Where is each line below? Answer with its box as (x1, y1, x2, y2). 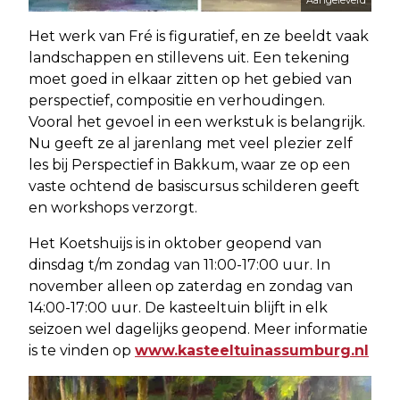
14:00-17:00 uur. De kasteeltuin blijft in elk (29, 298, 328, 316)
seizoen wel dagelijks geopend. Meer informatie (29, 320, 368, 337)
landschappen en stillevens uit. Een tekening (29, 48, 350, 66)
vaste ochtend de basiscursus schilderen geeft (29, 177, 360, 195)
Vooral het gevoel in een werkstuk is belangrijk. (29, 112, 365, 130)
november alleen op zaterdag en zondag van (29, 277, 353, 295)
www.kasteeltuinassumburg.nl (135, 341, 369, 359)
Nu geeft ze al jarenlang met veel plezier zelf (29, 134, 353, 152)
